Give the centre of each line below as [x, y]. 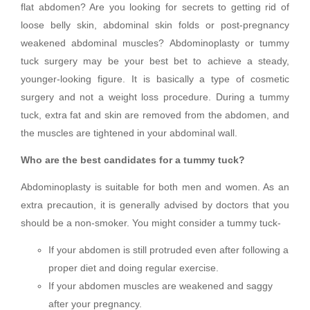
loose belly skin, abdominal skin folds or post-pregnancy [155, 25]
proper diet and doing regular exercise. [134, 268]
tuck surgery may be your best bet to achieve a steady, [155, 61]
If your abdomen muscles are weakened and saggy [161, 286]
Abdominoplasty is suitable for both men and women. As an [155, 187]
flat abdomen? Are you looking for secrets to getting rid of [155, 7]
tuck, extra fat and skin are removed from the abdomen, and [155, 115]
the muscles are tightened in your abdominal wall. [129, 133]
